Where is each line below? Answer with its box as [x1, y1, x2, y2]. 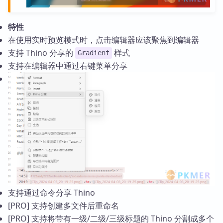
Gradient [77, 49, 110, 57]
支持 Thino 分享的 [8, 47, 75, 58]
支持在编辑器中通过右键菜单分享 [8, 60, 127, 71]
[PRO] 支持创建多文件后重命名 [8, 200, 119, 212]
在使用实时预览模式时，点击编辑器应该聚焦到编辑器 [8, 34, 199, 45]
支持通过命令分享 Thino [8, 187, 95, 199]
